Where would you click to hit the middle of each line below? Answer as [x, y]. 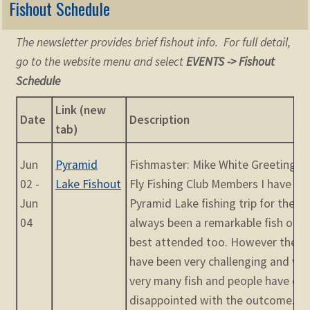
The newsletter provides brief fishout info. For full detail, [153, 42]
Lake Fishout [89, 184]
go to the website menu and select [99, 61]
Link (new [81, 110]
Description [160, 120]
